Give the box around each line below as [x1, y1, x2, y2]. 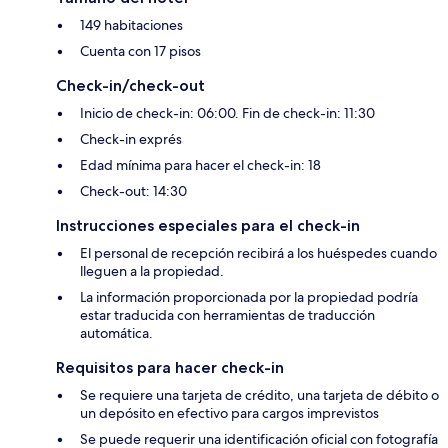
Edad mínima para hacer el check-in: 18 [80, 156, 321, 175]
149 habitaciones [80, 16, 183, 35]
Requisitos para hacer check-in [56, 358, 284, 378]
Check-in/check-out [56, 76, 205, 96]
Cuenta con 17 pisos [80, 42, 201, 61]
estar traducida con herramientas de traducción [80, 306, 375, 325]
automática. [80, 324, 153, 343]
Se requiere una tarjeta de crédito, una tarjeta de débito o [80, 386, 439, 405]
